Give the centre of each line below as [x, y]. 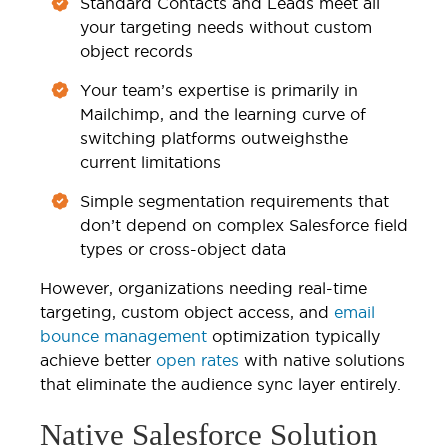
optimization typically [293, 335]
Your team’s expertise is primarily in [219, 89]
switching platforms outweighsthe [214, 137]
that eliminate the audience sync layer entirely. [220, 383]
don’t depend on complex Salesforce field [244, 224]
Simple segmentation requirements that [234, 200]
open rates [197, 359]
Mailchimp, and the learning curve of [223, 113]
